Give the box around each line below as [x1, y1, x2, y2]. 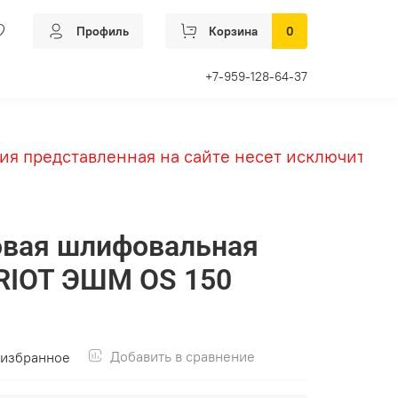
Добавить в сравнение [110, 346, 255, 365]
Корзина [209, 22, 258, 39]
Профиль [76, 22, 129, 39]
